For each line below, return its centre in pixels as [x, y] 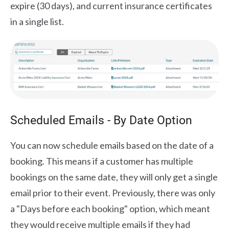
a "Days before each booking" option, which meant [110, 208]
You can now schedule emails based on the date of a [112, 145]
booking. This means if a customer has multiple [102, 161]
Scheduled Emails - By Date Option [101, 120]
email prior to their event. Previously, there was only [113, 192]
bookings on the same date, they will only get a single [114, 177]
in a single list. [37, 22]
